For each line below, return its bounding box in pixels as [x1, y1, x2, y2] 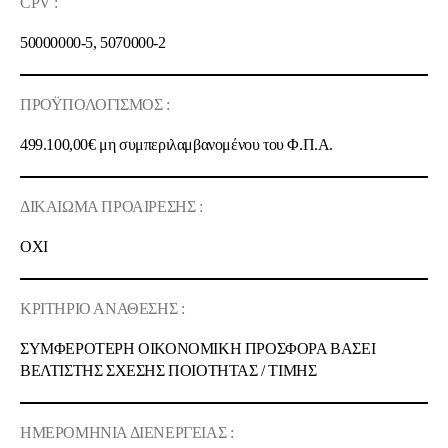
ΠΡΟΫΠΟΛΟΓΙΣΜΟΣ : [20, 96, 170, 113]
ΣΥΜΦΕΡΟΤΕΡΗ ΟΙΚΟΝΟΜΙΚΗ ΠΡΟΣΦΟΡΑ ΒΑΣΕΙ [20, 340, 376, 357]
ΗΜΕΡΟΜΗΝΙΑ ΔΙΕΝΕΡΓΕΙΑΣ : [20, 424, 234, 441]
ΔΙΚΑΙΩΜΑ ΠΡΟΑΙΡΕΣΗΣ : [20, 198, 203, 215]
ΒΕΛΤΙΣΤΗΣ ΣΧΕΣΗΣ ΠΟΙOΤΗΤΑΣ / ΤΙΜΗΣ [20, 362, 317, 379]
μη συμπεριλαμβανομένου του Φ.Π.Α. [99, 136, 334, 153]
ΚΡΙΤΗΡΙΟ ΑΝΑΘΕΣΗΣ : [20, 300, 185, 317]
